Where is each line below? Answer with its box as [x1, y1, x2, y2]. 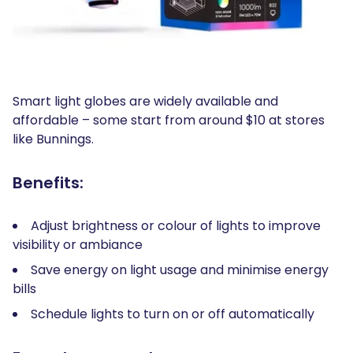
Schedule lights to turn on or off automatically [31, 305, 318, 324]
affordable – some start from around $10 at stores [13, 111, 325, 130]
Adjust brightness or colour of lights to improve [31, 217, 321, 236]
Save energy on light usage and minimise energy [31, 261, 329, 280]
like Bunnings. [13, 130, 97, 149]
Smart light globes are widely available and [13, 92, 278, 111]
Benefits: [13, 172, 87, 195]
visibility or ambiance [13, 236, 146, 255]
